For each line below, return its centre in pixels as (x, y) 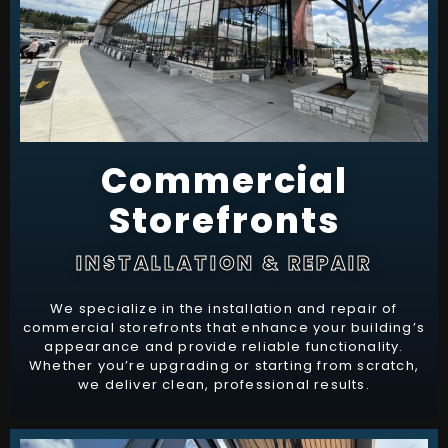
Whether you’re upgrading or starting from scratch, (223, 366)
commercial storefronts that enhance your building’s (224, 328)
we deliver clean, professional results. (224, 385)
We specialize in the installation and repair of (224, 309)
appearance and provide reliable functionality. (224, 347)
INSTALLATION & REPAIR (224, 264)
